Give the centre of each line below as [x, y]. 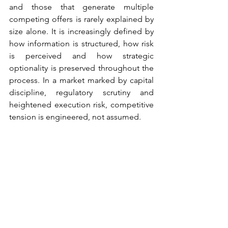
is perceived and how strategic [81, 56]
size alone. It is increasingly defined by [81, 31]
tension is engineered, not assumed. [75, 117]
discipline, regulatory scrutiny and [81, 92]
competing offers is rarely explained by [81, 19]
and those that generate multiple [81, 7]
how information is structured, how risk [81, 44]
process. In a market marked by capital [81, 80]
